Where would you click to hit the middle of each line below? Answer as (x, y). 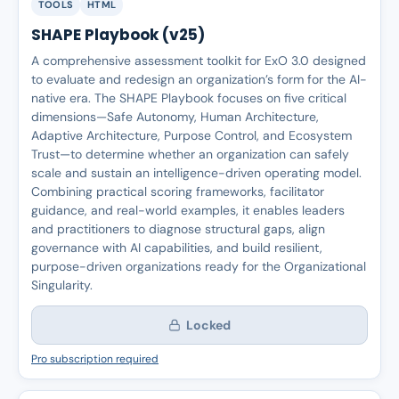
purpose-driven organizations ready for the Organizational (199, 266)
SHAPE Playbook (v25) (118, 35)
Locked (208, 325)
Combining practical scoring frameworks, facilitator (178, 191)
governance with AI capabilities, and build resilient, (177, 248)
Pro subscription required (95, 359)
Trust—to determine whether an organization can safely (190, 154)
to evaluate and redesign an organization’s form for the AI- (199, 79)
